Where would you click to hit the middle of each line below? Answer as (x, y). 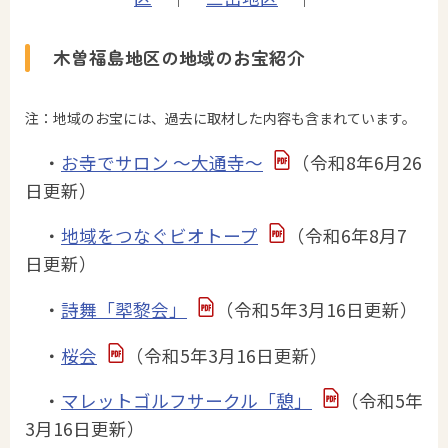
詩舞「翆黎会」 (124, 310)
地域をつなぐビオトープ (159, 236)
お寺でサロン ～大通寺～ (162, 162)
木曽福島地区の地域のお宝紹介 (179, 57)
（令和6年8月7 (346, 236)
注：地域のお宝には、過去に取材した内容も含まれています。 (220, 118)
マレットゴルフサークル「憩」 (186, 401)
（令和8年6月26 (356, 162)
